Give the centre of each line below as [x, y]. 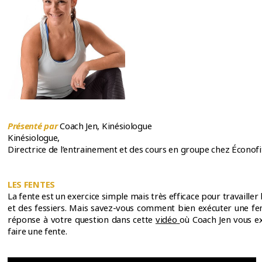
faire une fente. [38, 231]
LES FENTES [31, 184]
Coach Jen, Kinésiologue [106, 125]
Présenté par [32, 125]
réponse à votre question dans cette [81, 219]
